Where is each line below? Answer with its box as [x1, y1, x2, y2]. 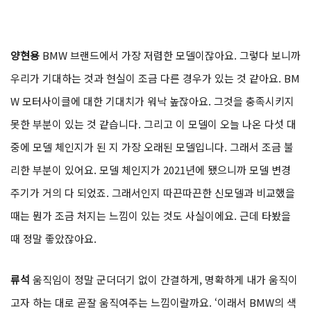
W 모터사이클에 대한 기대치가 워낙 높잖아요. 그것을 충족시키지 [10, 94, 294, 109]
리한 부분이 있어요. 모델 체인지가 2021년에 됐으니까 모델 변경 [10, 162, 291, 178]
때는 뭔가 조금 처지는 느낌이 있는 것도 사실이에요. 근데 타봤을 [10, 208, 291, 224]
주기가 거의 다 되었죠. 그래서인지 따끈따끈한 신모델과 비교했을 [10, 185, 295, 201]
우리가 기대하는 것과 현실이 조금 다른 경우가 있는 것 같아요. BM [10, 71, 300, 86]
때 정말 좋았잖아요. [10, 231, 96, 246]
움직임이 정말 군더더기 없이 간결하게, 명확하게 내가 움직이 [33, 272, 298, 287]
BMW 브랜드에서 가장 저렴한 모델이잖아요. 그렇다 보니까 [42, 48, 301, 63]
